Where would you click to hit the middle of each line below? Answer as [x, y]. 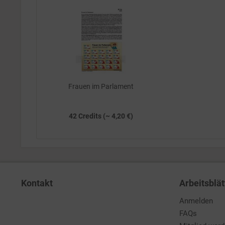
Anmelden [196, 201]
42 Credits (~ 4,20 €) [101, 116]
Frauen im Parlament [101, 86]
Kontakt [37, 183]
